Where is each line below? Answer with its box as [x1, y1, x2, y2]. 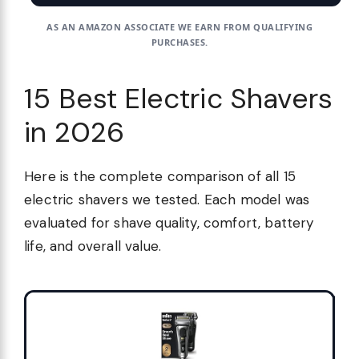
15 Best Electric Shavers [24, 79, 333, 117]
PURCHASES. [151, 35, 208, 48]
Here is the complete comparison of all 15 [24, 167, 296, 185]
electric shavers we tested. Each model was [24, 190, 310, 208]
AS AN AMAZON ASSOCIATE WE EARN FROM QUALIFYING [46, 20, 313, 33]
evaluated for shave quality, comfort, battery [24, 213, 314, 232]
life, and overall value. [24, 236, 162, 255]
